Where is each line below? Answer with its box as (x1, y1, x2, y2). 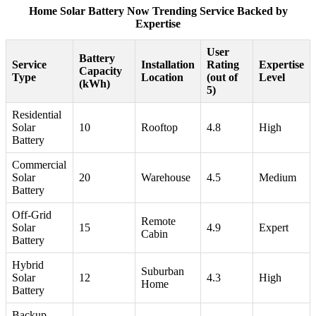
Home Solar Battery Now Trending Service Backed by (28, 5, 288, 18)
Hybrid (12, 259, 44, 272)
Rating (207, 59, 239, 71)
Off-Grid (12, 209, 51, 221)
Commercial (12, 159, 66, 171)
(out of (207, 71, 238, 84)
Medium (259, 171, 296, 184)
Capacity (79, 65, 122, 78)
